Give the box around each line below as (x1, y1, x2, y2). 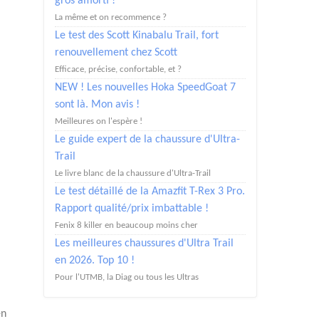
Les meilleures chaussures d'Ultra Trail (55, 238, 234, 249)
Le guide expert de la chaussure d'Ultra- (55, 134, 240, 145)
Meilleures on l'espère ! (55, 117, 142, 126)
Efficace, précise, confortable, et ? (55, 65, 182, 74)
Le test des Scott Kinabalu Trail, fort (55, 30, 219, 41)
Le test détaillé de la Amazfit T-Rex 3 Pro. (55, 186, 245, 197)
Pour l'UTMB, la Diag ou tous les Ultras (55, 273, 199, 282)
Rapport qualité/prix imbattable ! (55, 203, 209, 214)
